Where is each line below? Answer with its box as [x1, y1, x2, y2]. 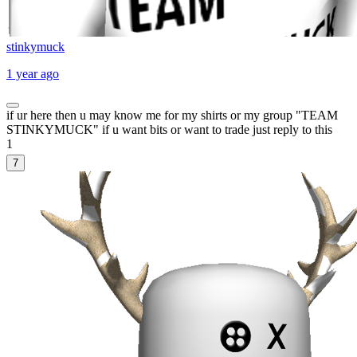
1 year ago [6, 66, 59, 80]
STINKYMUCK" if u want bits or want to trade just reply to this [6, 122, 332, 136]
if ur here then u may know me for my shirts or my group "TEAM [6, 108, 338, 122]
